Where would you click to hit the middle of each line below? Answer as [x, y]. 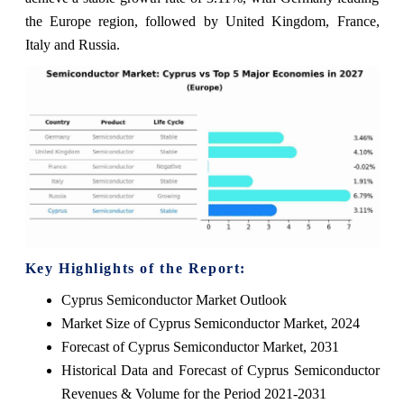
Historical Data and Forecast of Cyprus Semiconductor [220, 371]
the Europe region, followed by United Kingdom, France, [202, 21]
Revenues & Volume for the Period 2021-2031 [193, 394]
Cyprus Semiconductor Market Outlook [174, 300]
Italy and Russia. [72, 44]
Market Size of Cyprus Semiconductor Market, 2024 [210, 324]
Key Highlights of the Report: [135, 269]
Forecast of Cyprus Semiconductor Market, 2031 [200, 347]
